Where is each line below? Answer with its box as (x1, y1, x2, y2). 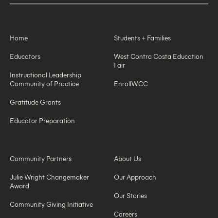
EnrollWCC (114, 79, 148, 89)
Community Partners (10, 154, 72, 163)
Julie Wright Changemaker (10, 172, 89, 182)
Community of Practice (10, 79, 79, 89)
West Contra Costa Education (114, 52, 203, 61)
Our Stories (114, 191, 147, 200)
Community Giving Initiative (10, 200, 93, 209)
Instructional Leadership (10, 70, 81, 80)
